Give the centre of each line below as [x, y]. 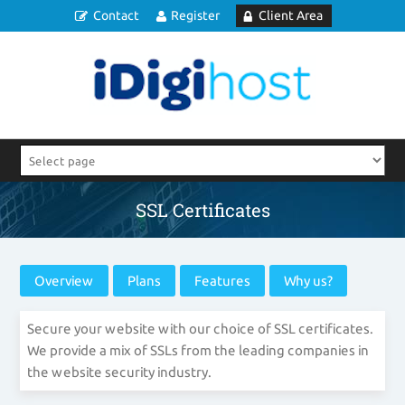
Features [223, 281]
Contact [116, 15]
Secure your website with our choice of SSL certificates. [201, 329]
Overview [65, 281]
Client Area [290, 15]
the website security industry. [120, 372]
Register [195, 15]
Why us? [309, 281]
